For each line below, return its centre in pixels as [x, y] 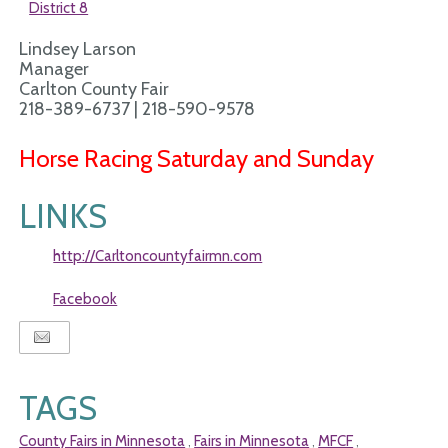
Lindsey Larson [78, 49]
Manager [54, 69]
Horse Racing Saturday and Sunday [197, 158]
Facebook [85, 299]
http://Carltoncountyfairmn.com [158, 256]
